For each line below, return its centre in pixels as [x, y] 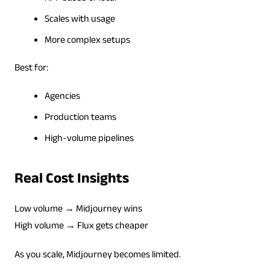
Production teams [80, 118]
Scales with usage [80, 20]
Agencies [62, 97]
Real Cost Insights [71, 180]
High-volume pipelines [89, 139]
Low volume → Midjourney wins [78, 210]
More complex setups [87, 41]
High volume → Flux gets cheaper [81, 227]
